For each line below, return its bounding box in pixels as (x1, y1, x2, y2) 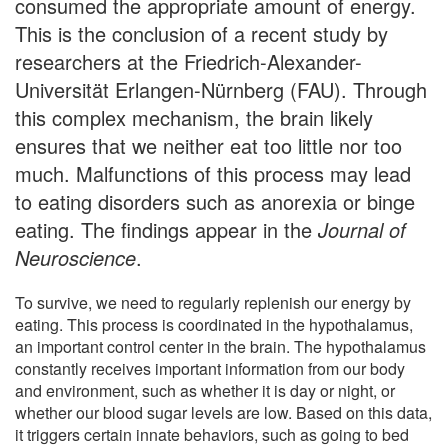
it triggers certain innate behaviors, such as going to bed (15, 422, 409, 446)
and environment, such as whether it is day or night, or (15, 378, 395, 402)
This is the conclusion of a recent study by (15, 18, 388, 48)
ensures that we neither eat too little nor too (15, 130, 402, 160)
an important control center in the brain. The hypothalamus (15, 334, 426, 358)
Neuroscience (15, 242, 136, 272)
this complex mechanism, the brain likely (15, 102, 373, 132)
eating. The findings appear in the (15, 214, 318, 244)
